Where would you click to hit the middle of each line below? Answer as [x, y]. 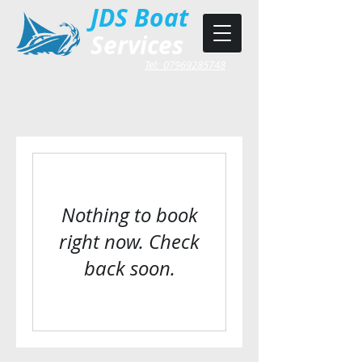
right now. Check [129, 242]
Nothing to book [129, 215]
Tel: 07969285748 [185, 65]
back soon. [129, 268]
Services [137, 45]
